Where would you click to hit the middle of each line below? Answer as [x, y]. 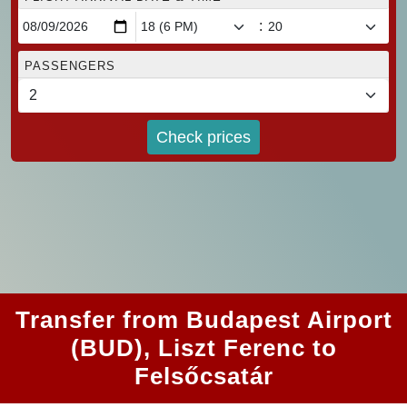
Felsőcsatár [203, 377]
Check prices [203, 137]
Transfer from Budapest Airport [203, 320]
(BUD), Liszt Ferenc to [203, 348]
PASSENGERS [70, 66]
